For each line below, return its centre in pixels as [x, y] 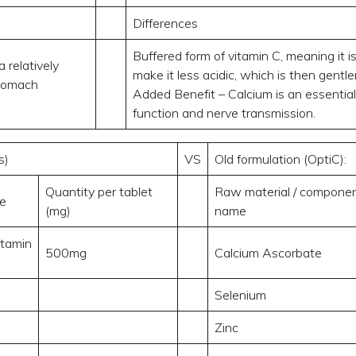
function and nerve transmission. [224, 112]
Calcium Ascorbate [268, 252]
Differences [165, 23]
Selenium [240, 294]
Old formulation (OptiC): [280, 159]
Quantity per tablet [99, 191]
